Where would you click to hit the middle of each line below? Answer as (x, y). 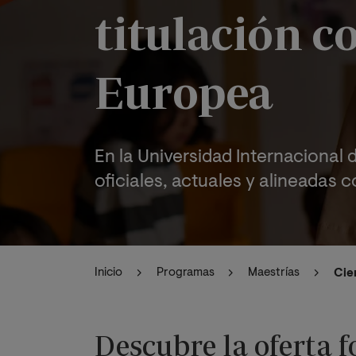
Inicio (108, 273)
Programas (185, 273)
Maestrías (274, 273)
